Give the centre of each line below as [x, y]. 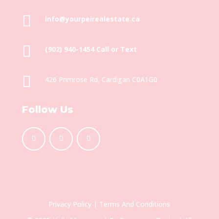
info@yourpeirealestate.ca [92, 19]
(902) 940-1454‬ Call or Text [91, 49]
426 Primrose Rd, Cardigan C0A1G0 [101, 79]
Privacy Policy [70, 204]
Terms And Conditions [135, 204]
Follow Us [47, 109]
